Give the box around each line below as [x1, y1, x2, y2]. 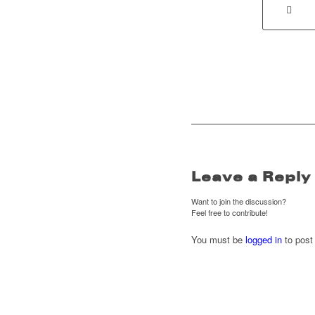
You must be [191, 233, 245, 247]
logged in [245, 233, 282, 247]
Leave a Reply [191, 168, 311, 186]
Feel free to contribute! [191, 207, 268, 219]
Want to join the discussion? [191, 195, 286, 207]
